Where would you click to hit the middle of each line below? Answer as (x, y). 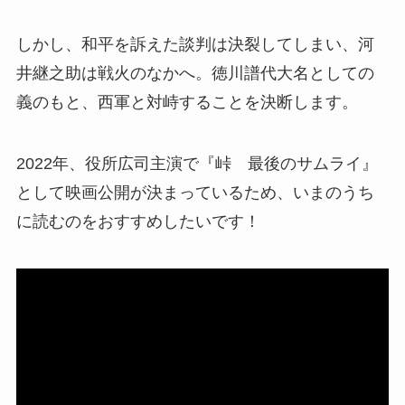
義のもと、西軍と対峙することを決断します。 (187, 103)
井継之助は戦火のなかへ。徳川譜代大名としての (195, 74)
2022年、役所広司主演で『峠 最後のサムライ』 (197, 164)
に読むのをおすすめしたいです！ (138, 222)
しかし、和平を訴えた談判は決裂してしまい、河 (195, 45)
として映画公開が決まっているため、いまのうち (195, 193)
